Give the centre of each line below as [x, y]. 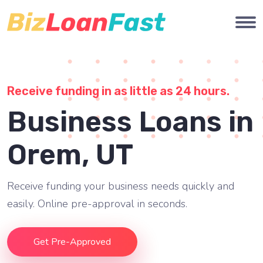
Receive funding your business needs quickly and [121, 186]
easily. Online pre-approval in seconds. [97, 204]
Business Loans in [130, 122]
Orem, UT [70, 155]
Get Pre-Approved [72, 242]
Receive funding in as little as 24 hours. [118, 91]
